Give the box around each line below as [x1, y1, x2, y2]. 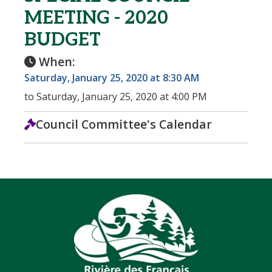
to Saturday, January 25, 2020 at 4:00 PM [24, 89, 207, 103]
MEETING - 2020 [24, 7, 168, 29]
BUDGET [24, 29, 101, 51]
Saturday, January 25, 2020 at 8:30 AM [24, 70, 199, 84]
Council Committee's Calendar [36, 115, 212, 132]
